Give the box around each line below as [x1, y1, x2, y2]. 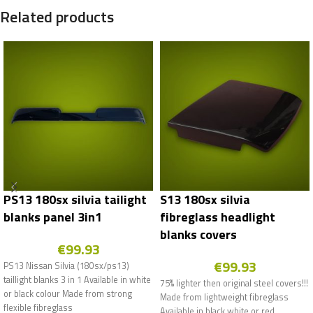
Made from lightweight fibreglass [160, 291, 289, 305]
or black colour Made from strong [3, 287, 132, 301]
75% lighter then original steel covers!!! [160, 277, 308, 291]
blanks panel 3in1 [3, 208, 102, 227]
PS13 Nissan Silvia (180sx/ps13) [3, 259, 129, 273]
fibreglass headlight [160, 208, 275, 227]
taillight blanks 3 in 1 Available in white [3, 273, 151, 287]
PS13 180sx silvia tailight [3, 190, 147, 210]
